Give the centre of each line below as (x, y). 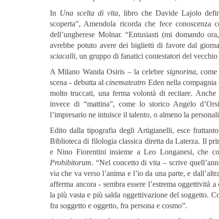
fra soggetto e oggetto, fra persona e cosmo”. (119, 206)
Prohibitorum (71, 163)
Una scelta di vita (89, 13)
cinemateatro (126, 83)
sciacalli (63, 56)
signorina (181, 72)
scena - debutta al (78, 83)
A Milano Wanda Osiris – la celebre (108, 72)
